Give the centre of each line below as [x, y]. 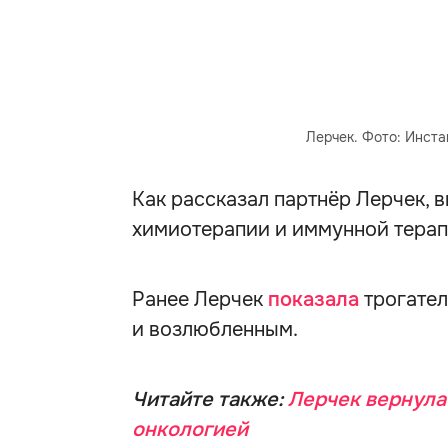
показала [316, 299]
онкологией [190, 429]
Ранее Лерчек [200, 299]
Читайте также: [210, 399]
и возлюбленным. [215, 329]
